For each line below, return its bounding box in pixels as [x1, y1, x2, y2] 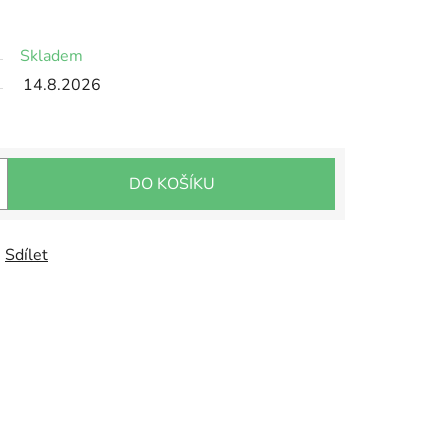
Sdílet [5, 244, 48, 267]
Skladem [20, 45, 83, 68]
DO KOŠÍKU [128, 173, 215, 196]
